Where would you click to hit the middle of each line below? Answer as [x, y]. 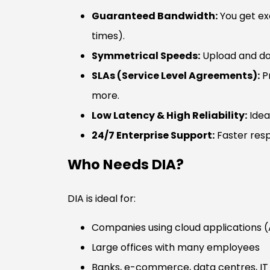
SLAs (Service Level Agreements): [176, 76]
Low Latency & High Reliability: [169, 116]
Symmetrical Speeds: [146, 56]
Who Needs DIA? [126, 165]
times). [108, 36]
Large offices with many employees [176, 247]
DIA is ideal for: [102, 199]
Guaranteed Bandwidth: [155, 16]
